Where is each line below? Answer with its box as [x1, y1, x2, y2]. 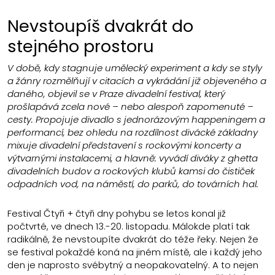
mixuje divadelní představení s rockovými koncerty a [7, 138, 241, 152]
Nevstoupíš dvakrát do [7, 14, 193, 37]
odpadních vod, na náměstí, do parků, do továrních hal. [7, 177, 258, 190]
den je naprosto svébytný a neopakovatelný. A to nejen [7, 258, 258, 272]
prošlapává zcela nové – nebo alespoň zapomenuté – [7, 99, 254, 113]
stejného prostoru [7, 34, 154, 58]
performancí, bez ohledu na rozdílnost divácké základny [7, 125, 258, 139]
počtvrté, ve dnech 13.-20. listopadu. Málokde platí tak [7, 220, 250, 233]
